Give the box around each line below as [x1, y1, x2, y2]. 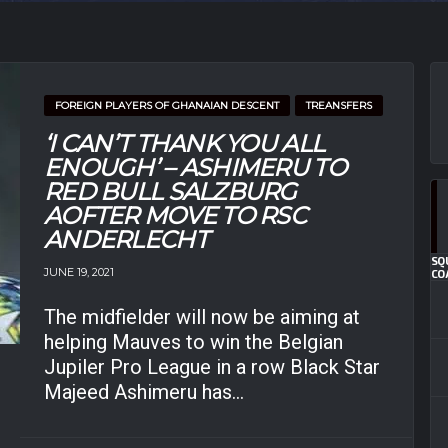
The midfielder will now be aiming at [44, 304, 360, 329]
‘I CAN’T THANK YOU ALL [44, 129, 325, 158]
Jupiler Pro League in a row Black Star [44, 354, 380, 379]
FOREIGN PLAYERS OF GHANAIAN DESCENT [55, 99, 279, 112]
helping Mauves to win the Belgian [44, 329, 343, 354]
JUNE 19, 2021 [44, 264, 114, 279]
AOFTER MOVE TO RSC [44, 201, 307, 230]
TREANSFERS [306, 99, 372, 112]
